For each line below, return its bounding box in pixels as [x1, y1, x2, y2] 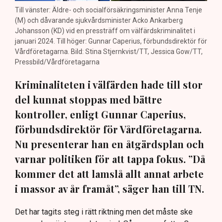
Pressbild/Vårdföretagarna [15, 58, 100, 66]
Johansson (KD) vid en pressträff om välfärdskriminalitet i [15, 27, 195, 35]
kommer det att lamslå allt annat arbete [15, 167, 204, 181]
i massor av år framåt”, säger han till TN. [15, 182, 204, 196]
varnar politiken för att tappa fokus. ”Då [15, 152, 205, 166]
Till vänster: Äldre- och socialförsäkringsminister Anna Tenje [15, 6, 202, 14]
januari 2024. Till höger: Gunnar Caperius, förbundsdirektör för [15, 37, 207, 46]
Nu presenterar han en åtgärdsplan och [15, 137, 204, 151]
